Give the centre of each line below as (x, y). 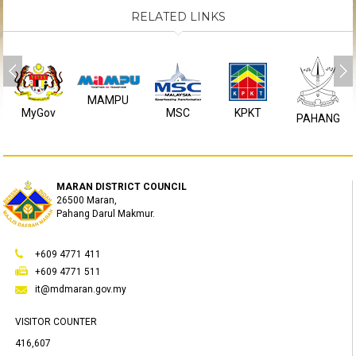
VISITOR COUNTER (56, 322)
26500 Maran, (87, 200)
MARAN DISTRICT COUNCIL (122, 187)
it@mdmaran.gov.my (81, 289)
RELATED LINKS (178, 17)
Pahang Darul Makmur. (106, 214)
